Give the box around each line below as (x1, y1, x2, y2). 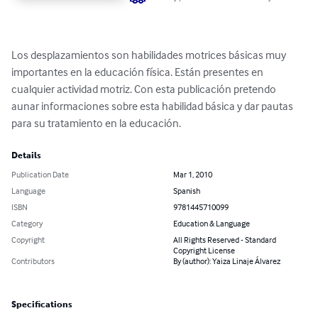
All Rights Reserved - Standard (173, 234, 276, 246)
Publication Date (11, 169, 69, 180)
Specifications (11, 300, 72, 310)
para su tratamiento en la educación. (11, 116, 181, 131)
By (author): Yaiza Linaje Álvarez (173, 256, 280, 267)
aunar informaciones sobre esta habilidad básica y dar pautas (11, 99, 295, 114)
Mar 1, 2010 (173, 169, 212, 180)
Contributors (11, 256, 55, 267)
